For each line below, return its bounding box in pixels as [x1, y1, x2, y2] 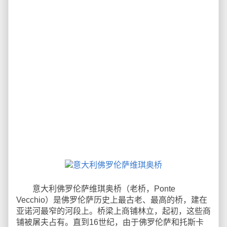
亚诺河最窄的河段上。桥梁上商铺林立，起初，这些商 [16, 207, 211, 215]
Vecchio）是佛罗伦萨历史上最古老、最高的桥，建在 [16, 196, 207, 204]
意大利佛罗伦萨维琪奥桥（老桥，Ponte [16, 184, 175, 193]
